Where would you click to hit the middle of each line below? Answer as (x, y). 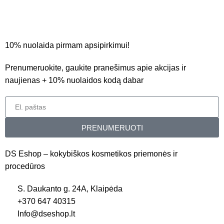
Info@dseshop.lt (46, 214)
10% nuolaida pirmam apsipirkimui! (67, 45)
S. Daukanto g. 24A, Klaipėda (70, 189)
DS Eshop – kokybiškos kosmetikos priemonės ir (91, 154)
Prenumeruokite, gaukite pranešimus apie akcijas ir (95, 68)
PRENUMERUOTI (112, 127)
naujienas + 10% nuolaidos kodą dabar (74, 80)
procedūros (25, 166)
